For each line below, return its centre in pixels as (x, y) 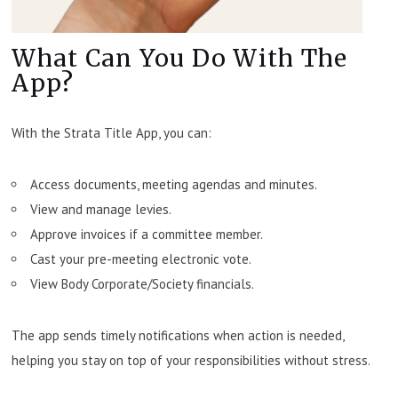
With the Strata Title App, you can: (112, 133)
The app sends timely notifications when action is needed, (178, 336)
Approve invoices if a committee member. (147, 235)
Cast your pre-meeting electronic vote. (141, 259)
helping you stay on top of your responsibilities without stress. (191, 361)
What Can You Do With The (180, 59)
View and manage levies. (101, 210)
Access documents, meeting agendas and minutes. (174, 185)
